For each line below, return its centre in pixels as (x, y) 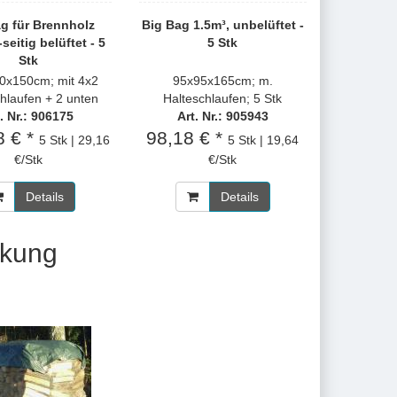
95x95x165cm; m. (222, 81)
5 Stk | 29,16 (74, 140)
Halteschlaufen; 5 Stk (223, 98)
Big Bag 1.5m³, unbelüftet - (222, 25)
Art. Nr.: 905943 (222, 116)
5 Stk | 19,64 (264, 140)
